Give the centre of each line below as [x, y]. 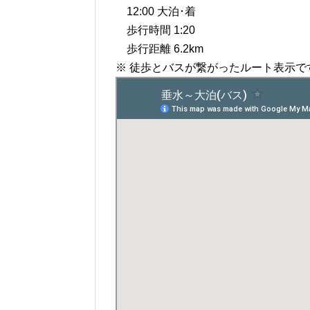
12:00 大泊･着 [156, 12]
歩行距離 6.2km [159, 49]
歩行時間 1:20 [155, 30]
